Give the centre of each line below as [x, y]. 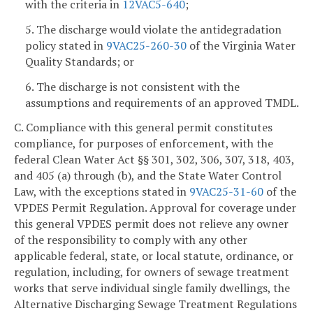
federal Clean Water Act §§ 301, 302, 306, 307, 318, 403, [154, 160]
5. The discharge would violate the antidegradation [153, 29]
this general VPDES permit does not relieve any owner [151, 224]
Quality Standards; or [80, 61]
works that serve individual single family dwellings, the [152, 288]
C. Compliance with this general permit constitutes [143, 128]
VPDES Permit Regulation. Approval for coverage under [155, 208]
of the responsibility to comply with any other [131, 240]
